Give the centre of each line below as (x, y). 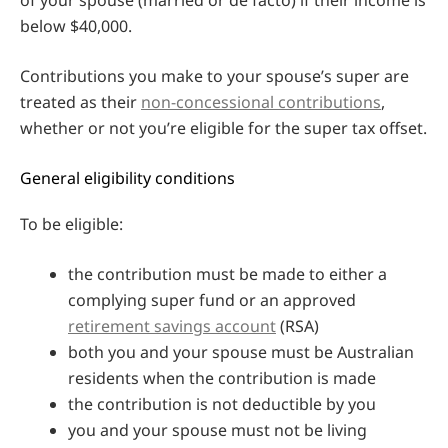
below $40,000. (76, 25)
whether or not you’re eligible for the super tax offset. (223, 127)
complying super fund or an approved (212, 299)
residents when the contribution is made (222, 377)
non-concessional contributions (261, 101)
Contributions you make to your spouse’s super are (214, 75)
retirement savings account (172, 325)
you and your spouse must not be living (217, 429)
